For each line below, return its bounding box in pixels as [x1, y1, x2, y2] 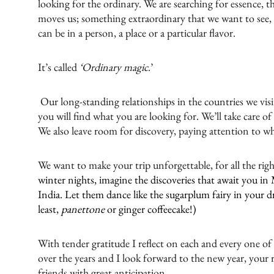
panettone [61, 201, 105, 216]
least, [37, 201, 61, 216]
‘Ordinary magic [76, 59, 148, 74]
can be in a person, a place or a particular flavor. [37, 25, 238, 40]
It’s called [37, 59, 77, 74]
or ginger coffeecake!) [104, 201, 196, 216]
